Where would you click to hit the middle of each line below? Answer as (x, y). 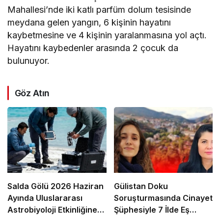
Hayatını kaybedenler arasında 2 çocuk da (93, 48)
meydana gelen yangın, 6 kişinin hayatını (89, 22)
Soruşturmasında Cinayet (163, 198)
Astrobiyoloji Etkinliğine (52, 210)
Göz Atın (32, 93)
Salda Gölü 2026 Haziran (55, 186)
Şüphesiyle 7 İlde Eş (151, 210)
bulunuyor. (28, 60)
